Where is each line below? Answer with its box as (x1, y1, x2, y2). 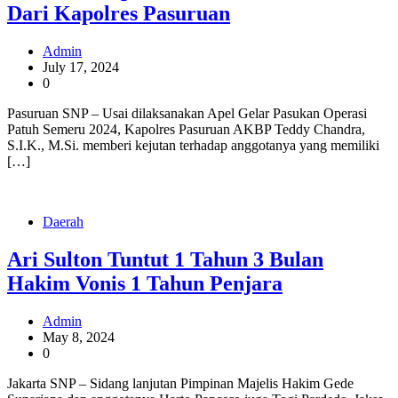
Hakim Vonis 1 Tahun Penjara (7, 272, 283, 296)
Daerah (43, 214, 84, 230)
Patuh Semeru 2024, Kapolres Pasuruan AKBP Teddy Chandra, (7, 122, 365, 138)
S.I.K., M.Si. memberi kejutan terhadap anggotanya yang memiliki (7, 138, 379, 154)
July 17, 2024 (43, 60, 119, 76)
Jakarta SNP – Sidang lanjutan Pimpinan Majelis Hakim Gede (7, 376, 354, 392)
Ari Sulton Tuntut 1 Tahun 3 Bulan (7, 248, 323, 272)
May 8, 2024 (43, 330, 115, 346)
